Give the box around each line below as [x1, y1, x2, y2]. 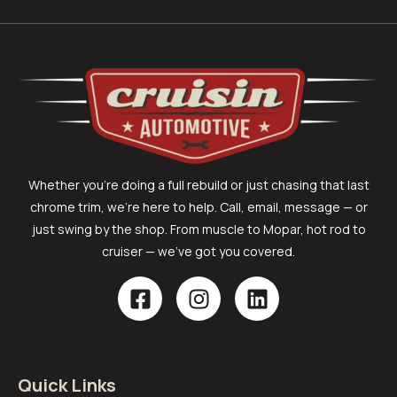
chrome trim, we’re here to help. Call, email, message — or [29, 198, 368, 216]
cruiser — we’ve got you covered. [102, 243, 295, 261]
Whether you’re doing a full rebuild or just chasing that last [27, 176, 370, 194]
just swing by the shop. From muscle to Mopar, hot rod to [31, 221, 366, 238]
